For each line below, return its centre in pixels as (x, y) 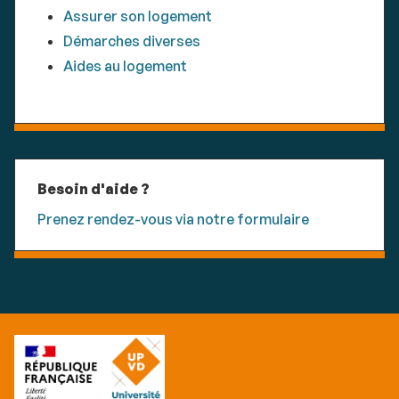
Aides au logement (125, 66)
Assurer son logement (137, 16)
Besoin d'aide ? (94, 188)
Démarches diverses (131, 41)
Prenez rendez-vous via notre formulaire (173, 219)
